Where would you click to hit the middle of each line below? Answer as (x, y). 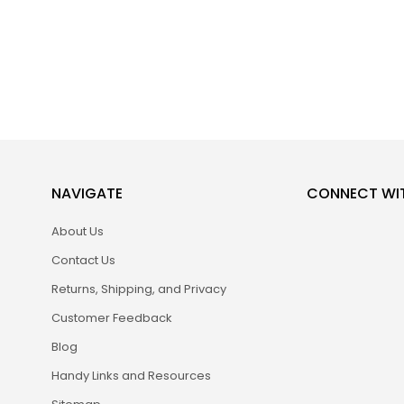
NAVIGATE (87, 194)
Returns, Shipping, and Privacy (139, 289)
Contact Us (83, 261)
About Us (78, 232)
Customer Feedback (112, 318)
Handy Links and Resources (131, 376)
